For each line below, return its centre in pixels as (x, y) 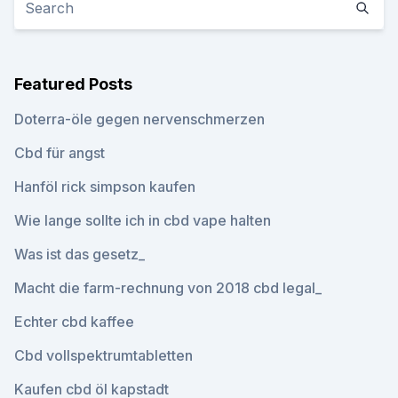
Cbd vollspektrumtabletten (103, 355)
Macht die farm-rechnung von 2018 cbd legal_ (168, 288)
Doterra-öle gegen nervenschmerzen (139, 119)
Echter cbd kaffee (74, 322)
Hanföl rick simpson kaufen (105, 187)
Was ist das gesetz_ (80, 254)
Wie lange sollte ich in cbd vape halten (143, 220)
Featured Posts (73, 84)
